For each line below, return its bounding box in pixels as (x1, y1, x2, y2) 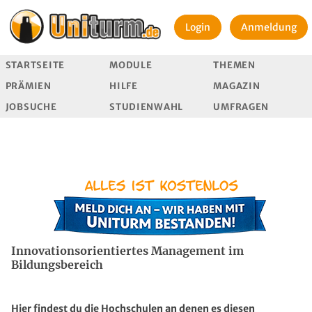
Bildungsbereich (11, 258, 103, 272)
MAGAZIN (213, 79, 260, 92)
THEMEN (213, 58, 256, 71)
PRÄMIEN (5, 79, 52, 92)
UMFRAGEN (213, 100, 270, 113)
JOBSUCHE (5, 100, 57, 113)
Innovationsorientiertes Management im (11, 244, 244, 258)
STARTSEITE (5, 58, 65, 71)
